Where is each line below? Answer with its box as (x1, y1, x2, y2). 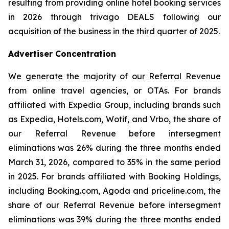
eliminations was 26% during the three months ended (8, 143, 221, 153)
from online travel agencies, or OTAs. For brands (8, 85, 221, 96)
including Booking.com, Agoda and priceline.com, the (8, 186, 221, 196)
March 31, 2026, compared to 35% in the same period (8, 157, 221, 167)
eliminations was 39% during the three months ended (8, 214, 221, 224)
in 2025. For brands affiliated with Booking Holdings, (8, 171, 221, 181)
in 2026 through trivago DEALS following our (8, 12, 221, 22)
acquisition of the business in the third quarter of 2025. (8, 26, 220, 36)
